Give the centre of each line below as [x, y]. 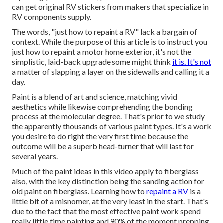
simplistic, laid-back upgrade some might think [92, 62]
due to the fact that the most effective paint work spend [106, 211]
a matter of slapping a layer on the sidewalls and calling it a [111, 72]
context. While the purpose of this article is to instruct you [110, 42]
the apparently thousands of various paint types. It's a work [111, 126]
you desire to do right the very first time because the [100, 136]
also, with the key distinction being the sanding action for [108, 181]
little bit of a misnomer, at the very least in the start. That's [110, 201]
